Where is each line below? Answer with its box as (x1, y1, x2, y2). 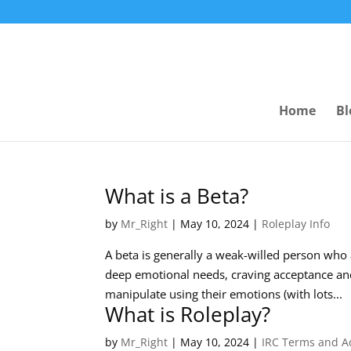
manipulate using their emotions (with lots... (105, 286, 343, 302)
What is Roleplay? (105, 300, 271, 328)
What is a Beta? (105, 182, 249, 210)
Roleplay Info (262, 216, 331, 231)
